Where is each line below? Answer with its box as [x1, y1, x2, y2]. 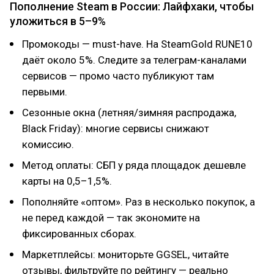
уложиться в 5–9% [10, 15, 106, 28]
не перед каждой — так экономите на [22, 212, 200, 224]
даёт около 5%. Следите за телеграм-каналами [22, 54, 246, 66]
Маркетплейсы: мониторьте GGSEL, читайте [22, 248, 229, 261]
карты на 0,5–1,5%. [22, 175, 112, 187]
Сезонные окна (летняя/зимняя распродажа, [22, 106, 236, 119]
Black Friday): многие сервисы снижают [22, 122, 209, 135]
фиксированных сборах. [22, 228, 136, 240]
